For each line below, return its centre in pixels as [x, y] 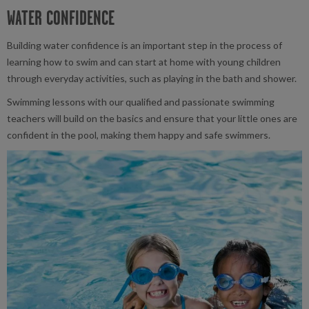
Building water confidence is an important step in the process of [144, 46]
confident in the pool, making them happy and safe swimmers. [140, 135]
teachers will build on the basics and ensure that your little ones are [152, 119]
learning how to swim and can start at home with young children [144, 62]
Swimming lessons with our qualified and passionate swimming [141, 102]
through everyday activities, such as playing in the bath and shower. [153, 79]
